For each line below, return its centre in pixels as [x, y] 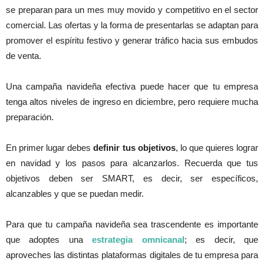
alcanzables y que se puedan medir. [75, 194]
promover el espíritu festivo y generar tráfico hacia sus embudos [132, 41]
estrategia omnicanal [138, 240]
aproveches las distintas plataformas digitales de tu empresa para [132, 255]
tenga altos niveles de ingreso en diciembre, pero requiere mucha [132, 102]
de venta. [24, 56]
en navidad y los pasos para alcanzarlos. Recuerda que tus [132, 163]
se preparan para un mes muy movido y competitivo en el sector [132, 10]
